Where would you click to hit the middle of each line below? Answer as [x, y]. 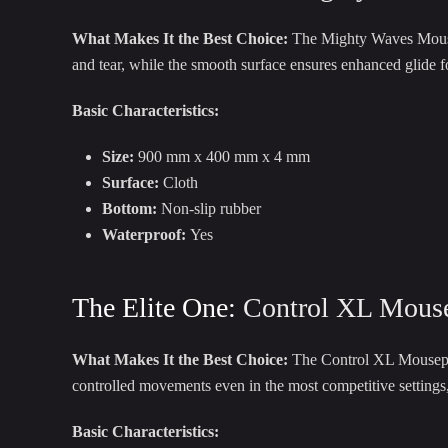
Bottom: [129, 209]
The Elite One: [157, 308]
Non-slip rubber [209, 209]
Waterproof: [144, 235]
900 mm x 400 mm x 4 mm [222, 157]
